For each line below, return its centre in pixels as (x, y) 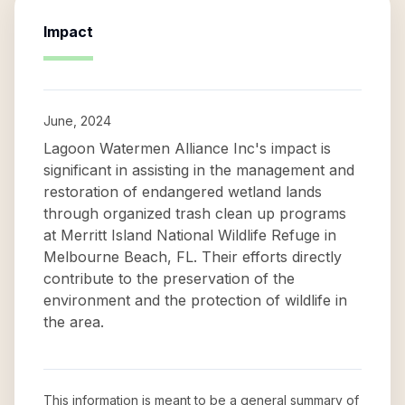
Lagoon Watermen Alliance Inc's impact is (187, 148)
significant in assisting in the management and (199, 170)
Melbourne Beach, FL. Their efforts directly (193, 257)
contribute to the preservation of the (169, 278)
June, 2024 (77, 121)
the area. (74, 322)
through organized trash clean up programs (195, 213)
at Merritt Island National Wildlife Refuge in (190, 235)
